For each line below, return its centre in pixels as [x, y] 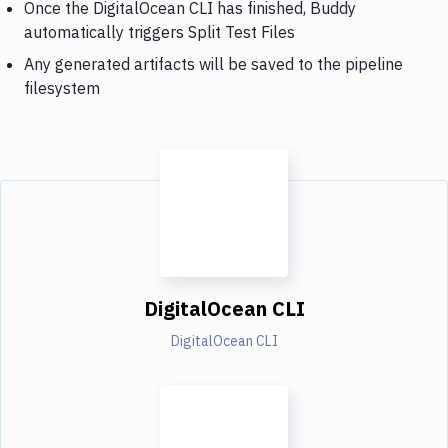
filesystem [62, 87]
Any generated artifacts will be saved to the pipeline [213, 63]
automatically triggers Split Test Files [159, 31]
